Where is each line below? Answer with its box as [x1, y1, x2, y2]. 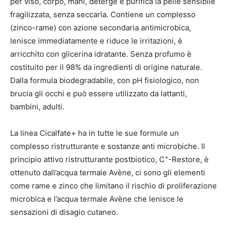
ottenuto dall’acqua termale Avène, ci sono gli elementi [10, 167, 205, 177]
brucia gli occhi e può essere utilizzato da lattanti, [10, 88, 187, 98]
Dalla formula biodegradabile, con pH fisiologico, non [10, 75, 199, 85]
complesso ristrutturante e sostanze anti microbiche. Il [10, 141, 205, 151]
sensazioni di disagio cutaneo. [10, 207, 118, 217]
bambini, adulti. [10, 101, 64, 111]
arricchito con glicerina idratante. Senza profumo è [10, 49, 192, 59]
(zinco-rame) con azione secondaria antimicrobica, [10, 22, 191, 32]
